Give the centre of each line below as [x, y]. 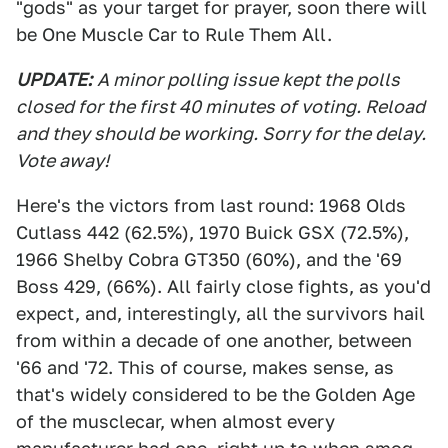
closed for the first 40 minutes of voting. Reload [220, 106]
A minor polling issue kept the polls [248, 79]
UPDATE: [54, 79]
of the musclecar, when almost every [175, 421]
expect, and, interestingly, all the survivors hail [220, 313]
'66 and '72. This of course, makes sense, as [205, 367]
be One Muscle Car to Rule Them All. [174, 34]
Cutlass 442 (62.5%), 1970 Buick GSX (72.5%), [212, 232]
